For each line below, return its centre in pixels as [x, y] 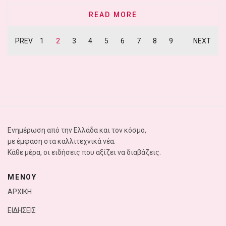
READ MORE [113, 15]
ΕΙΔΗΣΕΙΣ [22, 210]
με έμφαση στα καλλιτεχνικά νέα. [62, 141]
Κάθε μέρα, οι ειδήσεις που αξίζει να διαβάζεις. [84, 152]
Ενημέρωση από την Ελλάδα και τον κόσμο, [77, 130]
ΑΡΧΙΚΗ [20, 192]
